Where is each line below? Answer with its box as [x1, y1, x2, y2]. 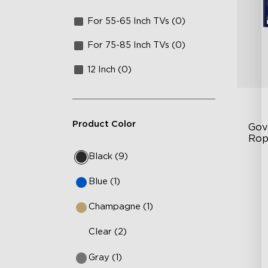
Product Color [72, 120, 136, 129]
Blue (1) [89, 176, 121, 186]
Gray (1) [89, 252, 123, 262]
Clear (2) [89, 227, 127, 237]
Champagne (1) [89, 202, 154, 212]
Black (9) [89, 151, 129, 161]
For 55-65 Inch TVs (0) [87, 17, 186, 26]
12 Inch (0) [87, 65, 132, 74]
